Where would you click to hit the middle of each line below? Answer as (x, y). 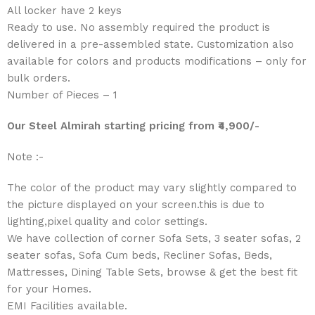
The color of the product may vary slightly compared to (152, 187)
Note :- (26, 156)
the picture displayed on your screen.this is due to (136, 204)
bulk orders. (39, 78)
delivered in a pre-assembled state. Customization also (151, 44)
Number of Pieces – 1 (63, 95)
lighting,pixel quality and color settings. (108, 221)
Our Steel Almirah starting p (82, 126)
